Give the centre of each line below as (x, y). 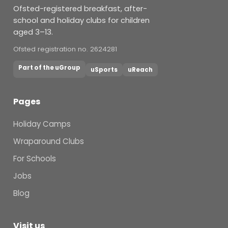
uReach (140, 70)
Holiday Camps (42, 124)
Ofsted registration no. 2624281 (65, 49)
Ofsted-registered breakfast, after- (80, 9)
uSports (104, 70)
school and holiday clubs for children (81, 21)
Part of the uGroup (49, 68)
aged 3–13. (33, 32)
